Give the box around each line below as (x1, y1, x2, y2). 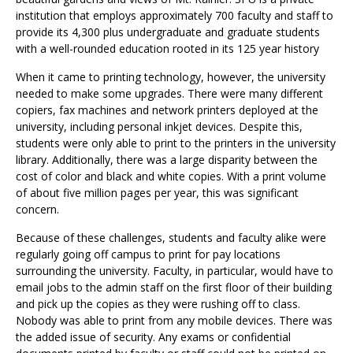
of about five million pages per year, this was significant (16, 185, 299, 201)
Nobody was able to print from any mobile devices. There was (16, 313, 333, 329)
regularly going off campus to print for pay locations (16, 247, 281, 262)
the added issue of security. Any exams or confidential (16, 329, 291, 345)
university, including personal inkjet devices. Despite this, (16, 119, 303, 135)
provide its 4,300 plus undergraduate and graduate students (16, 24, 320, 40)
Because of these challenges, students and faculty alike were (16, 230, 326, 246)
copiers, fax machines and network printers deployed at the (16, 102, 318, 118)
